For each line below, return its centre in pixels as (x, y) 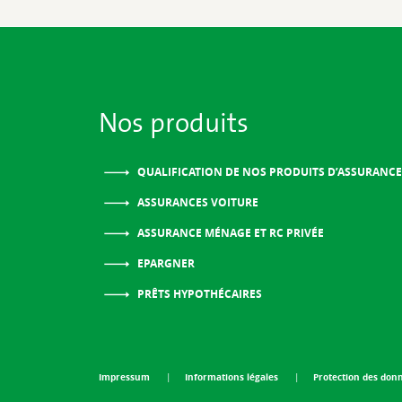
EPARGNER (164, 264)
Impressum (125, 376)
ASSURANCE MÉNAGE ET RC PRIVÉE (229, 233)
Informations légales (232, 376)
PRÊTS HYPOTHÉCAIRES (198, 294)
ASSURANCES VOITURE (196, 203)
